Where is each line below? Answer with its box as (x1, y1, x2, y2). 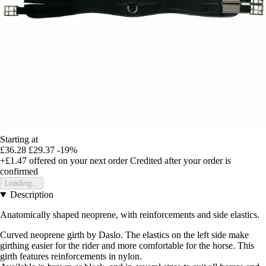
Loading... (5, 179, 39, 188)
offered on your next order (27, 156, 128, 166)
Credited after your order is (130, 156, 231, 166)
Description (9, 189, 53, 200)
